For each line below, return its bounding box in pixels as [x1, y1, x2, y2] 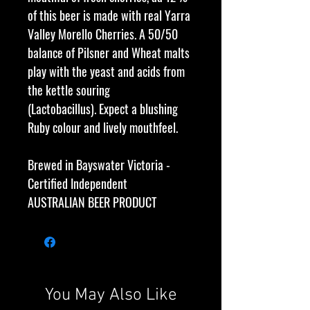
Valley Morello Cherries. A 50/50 [28, 24, 178, 43]
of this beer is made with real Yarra [28, 6, 190, 24]
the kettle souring [28, 80, 110, 99]
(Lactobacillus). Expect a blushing [28, 99, 178, 118]
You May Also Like [44, 284, 177, 306]
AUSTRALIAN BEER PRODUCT [28, 192, 156, 211]
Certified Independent [28, 174, 127, 192]
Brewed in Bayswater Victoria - [28, 155, 170, 174]
